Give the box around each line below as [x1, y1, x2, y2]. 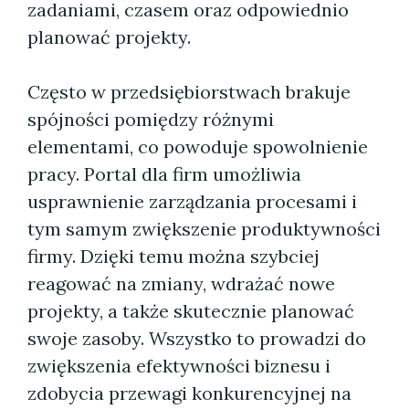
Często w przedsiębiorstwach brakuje [27, 80, 351, 103]
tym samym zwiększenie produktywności [27, 217, 381, 240]
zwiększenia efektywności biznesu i [27, 354, 330, 377]
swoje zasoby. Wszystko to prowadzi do [27, 327, 366, 350]
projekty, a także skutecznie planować [27, 299, 354, 322]
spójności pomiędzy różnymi [27, 108, 274, 131]
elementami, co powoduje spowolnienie [27, 135, 368, 158]
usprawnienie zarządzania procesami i [27, 190, 357, 213]
